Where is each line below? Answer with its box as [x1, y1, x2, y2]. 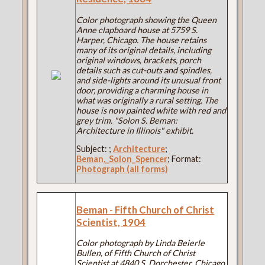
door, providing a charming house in [76, 85, 209, 95]
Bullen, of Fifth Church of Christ [76, 248, 196, 258]
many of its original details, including [76, 45, 212, 55]
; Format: [167, 154, 202, 164]
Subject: [76, 144, 109, 154]
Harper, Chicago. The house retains [76, 35, 207, 45]
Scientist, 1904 [76, 215, 146, 228]
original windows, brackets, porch [76, 55, 202, 65]
